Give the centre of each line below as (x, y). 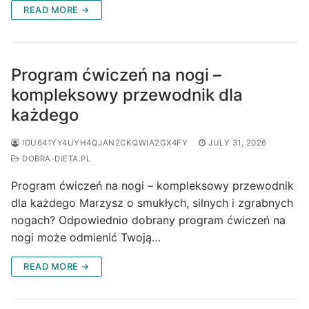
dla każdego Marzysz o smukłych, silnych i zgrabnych (152, 202)
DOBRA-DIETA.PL (55, 158)
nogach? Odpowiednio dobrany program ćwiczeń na (148, 220)
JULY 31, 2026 (238, 142)
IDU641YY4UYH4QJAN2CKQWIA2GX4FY (103, 142)
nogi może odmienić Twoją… (86, 237)
